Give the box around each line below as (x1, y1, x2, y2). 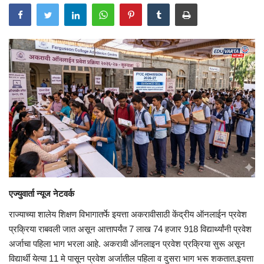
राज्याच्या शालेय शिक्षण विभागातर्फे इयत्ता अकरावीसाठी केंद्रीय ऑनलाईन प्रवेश (9, 209, 247, 219)
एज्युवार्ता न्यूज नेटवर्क (9, 188, 77, 199)
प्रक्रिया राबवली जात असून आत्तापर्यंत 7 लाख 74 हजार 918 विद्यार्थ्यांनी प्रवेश (9, 223, 252, 234)
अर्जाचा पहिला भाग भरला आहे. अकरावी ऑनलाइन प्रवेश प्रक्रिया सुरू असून (9, 238, 245, 249)
